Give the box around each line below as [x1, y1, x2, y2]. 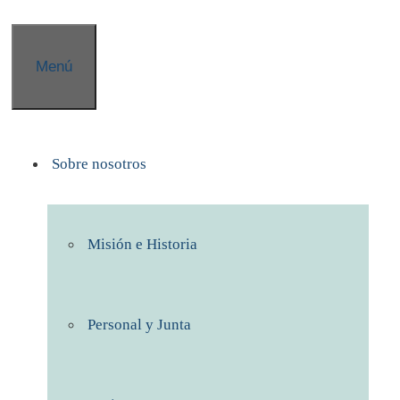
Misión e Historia [87, 236, 197, 253]
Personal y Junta [87, 316, 191, 333]
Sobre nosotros [52, 155, 146, 172]
